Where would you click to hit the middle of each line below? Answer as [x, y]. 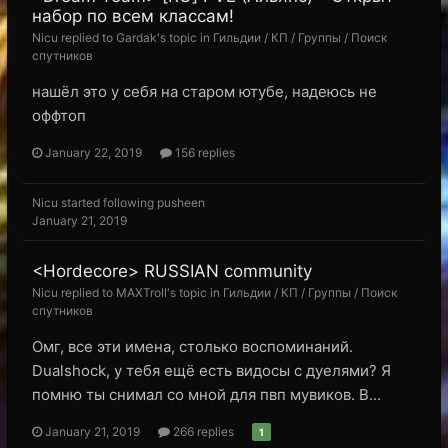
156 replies [203, 152]
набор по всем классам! [133, 16]
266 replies [202, 431]
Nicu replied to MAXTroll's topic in [127, 292]
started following [107, 202]
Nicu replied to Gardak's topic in [122, 37]
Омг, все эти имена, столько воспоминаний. [192, 346]
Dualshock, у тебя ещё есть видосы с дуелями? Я [211, 370]
